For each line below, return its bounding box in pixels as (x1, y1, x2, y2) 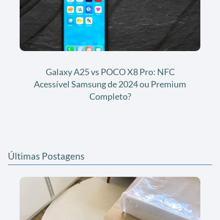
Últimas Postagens (8, 150, 84, 162)
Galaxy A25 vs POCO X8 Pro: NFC (45, 66, 175, 77)
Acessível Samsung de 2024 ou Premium (34, 78, 186, 89)
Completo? (89, 90, 131, 102)
